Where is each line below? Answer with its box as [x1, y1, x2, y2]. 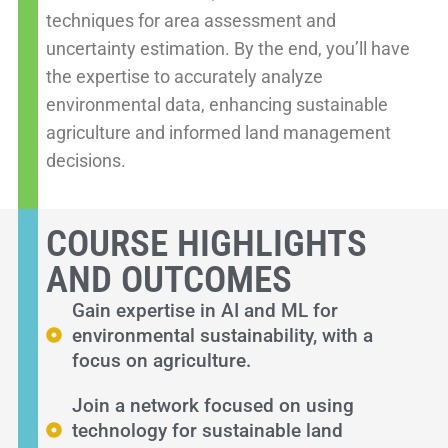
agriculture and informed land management [46, 123, 392, 144]
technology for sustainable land [72, 418, 344, 442]
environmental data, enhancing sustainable [46, 95, 389, 116]
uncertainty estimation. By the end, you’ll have [46, 39, 411, 60]
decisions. [46, 151, 127, 172]
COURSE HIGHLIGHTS [46, 221, 368, 265]
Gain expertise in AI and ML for [72, 298, 339, 322]
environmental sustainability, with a [72, 323, 374, 347]
